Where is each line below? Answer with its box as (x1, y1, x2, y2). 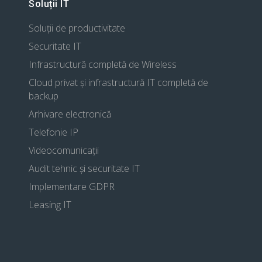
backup (29, 89, 58, 103)
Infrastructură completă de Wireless (29, 58, 177, 71)
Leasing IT (29, 198, 71, 212)
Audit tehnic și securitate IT (29, 162, 140, 175)
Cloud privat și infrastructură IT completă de (29, 76, 208, 89)
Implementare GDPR (29, 180, 115, 194)
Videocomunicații (29, 144, 99, 157)
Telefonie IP (29, 126, 78, 139)
